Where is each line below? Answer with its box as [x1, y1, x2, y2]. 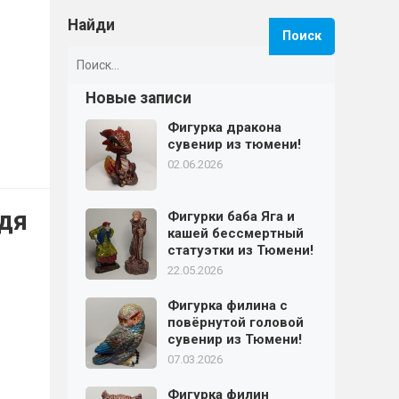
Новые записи [85, 89, 191, 107]
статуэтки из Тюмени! [167, 242, 313, 258]
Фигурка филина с [167, 297, 288, 313]
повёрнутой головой [167, 314, 304, 330]
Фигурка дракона [167, 119, 281, 135]
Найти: [67, 44, 109, 61]
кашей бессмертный [167, 225, 304, 241]
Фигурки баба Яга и [167, 208, 295, 224]
